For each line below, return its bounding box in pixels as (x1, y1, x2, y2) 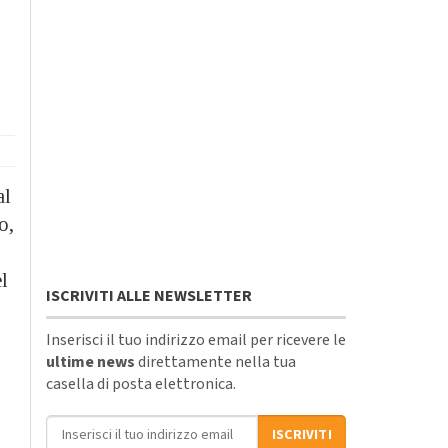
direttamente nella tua (135, 350, 296, 373)
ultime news (46, 350, 135, 373)
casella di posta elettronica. (46, 372, 236, 395)
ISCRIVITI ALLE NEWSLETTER (46, 284, 252, 307)
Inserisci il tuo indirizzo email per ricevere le (46, 328, 346, 351)
